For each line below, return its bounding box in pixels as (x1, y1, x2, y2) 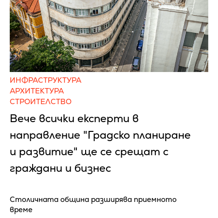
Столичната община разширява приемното (10, 195, 177, 204)
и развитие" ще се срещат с (10, 145, 168, 159)
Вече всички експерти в (10, 111, 139, 126)
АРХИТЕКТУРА (10, 86, 64, 96)
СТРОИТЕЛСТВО (10, 97, 72, 107)
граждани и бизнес (10, 161, 111, 176)
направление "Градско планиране (10, 128, 191, 143)
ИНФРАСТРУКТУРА (10, 75, 81, 85)
